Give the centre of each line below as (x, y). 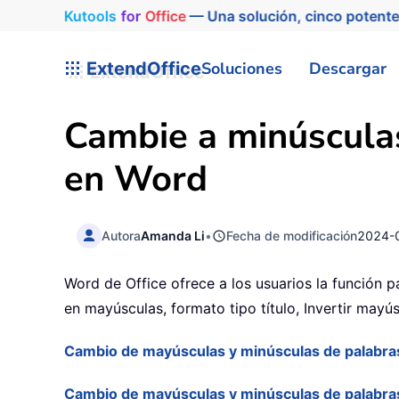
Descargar (348, 68)
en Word (136, 179)
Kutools (84, 16)
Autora (122, 235)
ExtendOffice (142, 68)
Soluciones (242, 68)
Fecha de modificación (292, 235)
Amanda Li (173, 235)
